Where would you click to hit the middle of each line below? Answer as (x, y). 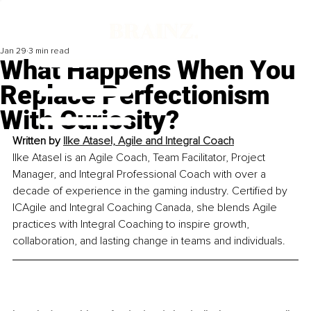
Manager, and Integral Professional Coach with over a (141, 175)
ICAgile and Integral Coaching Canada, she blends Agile (146, 208)
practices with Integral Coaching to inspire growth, (132, 225)
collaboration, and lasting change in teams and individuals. (149, 241)
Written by (38, 141)
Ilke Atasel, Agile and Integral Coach (149, 141)
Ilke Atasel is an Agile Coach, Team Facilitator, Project (140, 158)
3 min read (49, 51)
